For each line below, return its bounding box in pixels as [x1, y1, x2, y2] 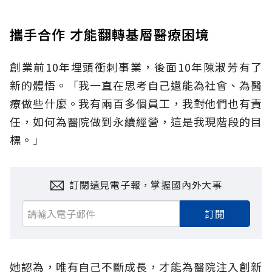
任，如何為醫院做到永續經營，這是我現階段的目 [10, 113, 262, 129]
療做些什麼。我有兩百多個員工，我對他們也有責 [10, 95, 262, 111]
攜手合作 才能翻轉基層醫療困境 [10, 24, 210, 44]
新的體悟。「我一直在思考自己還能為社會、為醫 [10, 76, 262, 93]
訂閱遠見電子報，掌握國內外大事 [69, 177, 222, 192]
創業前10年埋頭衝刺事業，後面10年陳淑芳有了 [10, 58, 262, 75]
